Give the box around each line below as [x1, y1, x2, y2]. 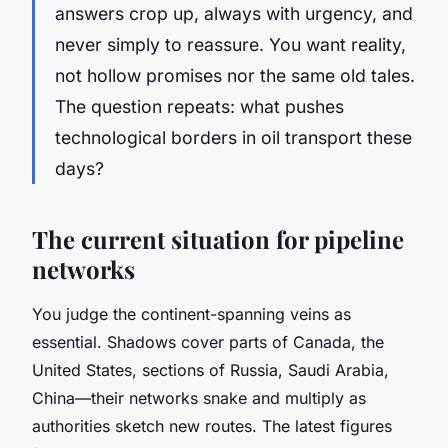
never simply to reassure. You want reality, [55, 33, 406, 55]
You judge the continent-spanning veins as [32, 303, 351, 324]
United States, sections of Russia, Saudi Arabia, [32, 359, 389, 380]
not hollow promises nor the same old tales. [55, 64, 415, 86]
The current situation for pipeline [32, 222, 404, 255]
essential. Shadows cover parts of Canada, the [32, 331, 384, 352]
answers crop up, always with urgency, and [55, 2, 413, 24]
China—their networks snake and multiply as [32, 387, 366, 408]
